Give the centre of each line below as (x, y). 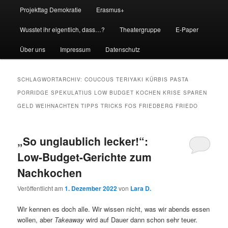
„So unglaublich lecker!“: (83, 141)
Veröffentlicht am (41, 188)
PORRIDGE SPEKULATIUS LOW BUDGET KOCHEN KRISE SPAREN (112, 92)
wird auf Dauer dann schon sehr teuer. (141, 220)
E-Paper (187, 29)
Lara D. (141, 189)
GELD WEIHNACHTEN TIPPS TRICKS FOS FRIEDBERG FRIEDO (108, 106)
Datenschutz (123, 49)
